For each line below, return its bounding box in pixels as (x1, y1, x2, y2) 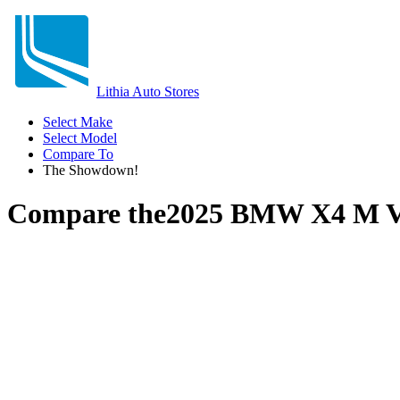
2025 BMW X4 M (166, 197, 379, 230)
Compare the (7, 197, 166, 230)
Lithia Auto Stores (96, 84, 199, 99)
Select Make (43, 114, 112, 129)
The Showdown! (43, 162, 138, 178)
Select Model (43, 130, 117, 146)
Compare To (43, 146, 113, 162)
